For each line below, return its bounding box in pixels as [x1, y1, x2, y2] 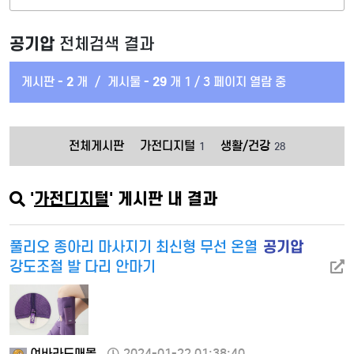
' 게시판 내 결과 [109, 188, 217, 209]
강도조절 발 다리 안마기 [9, 258, 156, 276]
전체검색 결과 [55, 34, 154, 55]
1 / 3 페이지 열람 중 [184, 74, 286, 89]
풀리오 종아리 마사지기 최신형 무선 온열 [9, 238, 262, 256]
